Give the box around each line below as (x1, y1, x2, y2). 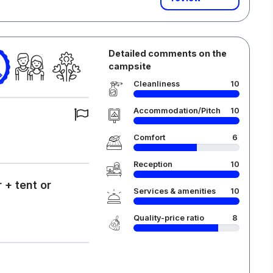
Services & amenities (133, 186, 216, 196)
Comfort (133, 133, 165, 142)
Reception (133, 160, 172, 169)
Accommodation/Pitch (133, 106, 221, 115)
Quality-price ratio (133, 213, 204, 222)
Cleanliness (133, 79, 180, 88)
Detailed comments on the (108, 48, 227, 58)
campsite (108, 61, 151, 71)
